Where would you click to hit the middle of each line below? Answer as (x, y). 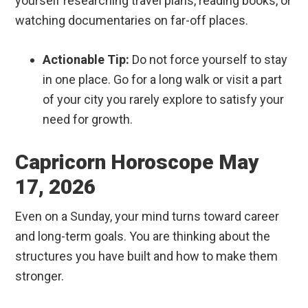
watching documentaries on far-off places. (132, 21)
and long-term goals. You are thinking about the (143, 236)
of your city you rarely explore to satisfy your (164, 100)
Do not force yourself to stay (209, 60)
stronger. (40, 276)
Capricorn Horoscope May (137, 162)
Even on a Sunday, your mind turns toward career (147, 217)
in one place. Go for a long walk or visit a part (163, 80)
